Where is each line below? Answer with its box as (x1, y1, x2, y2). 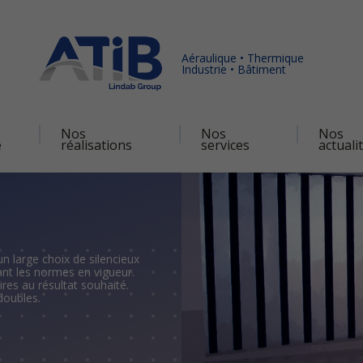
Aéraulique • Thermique (181, 49, 304, 66)
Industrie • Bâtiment (181, 61, 286, 77)
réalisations (60, 135, 132, 154)
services (200, 135, 250, 154)
